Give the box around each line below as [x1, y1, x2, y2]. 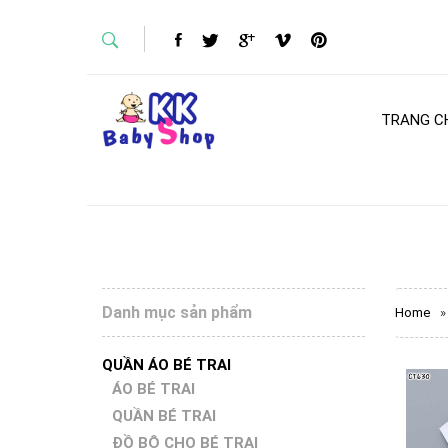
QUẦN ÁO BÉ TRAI [102, 356, 231, 374]
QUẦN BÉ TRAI [112, 407, 216, 425]
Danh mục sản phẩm [102, 303, 252, 322]
